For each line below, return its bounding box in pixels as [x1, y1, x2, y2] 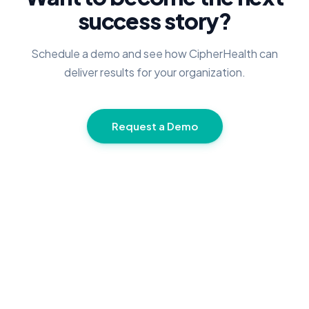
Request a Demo [111, 119, 198, 133]
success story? [77, 7, 232, 35]
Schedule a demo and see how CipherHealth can [31, 46, 278, 61]
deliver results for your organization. [63, 65, 246, 80]
